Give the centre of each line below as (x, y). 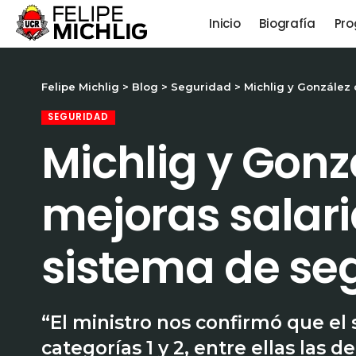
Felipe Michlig (80, 87)
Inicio (225, 23)
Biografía (287, 23)
